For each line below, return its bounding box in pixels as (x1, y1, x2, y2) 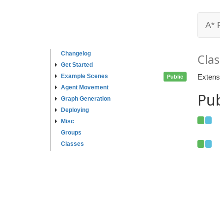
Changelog (61, 50, 91, 57)
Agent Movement (61, 84, 109, 91)
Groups (61, 129, 82, 136)
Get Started (61, 61, 93, 68)
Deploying (61, 107, 89, 113)
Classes (61, 140, 84, 147)
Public (167, 73, 183, 80)
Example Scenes (61, 73, 108, 80)
